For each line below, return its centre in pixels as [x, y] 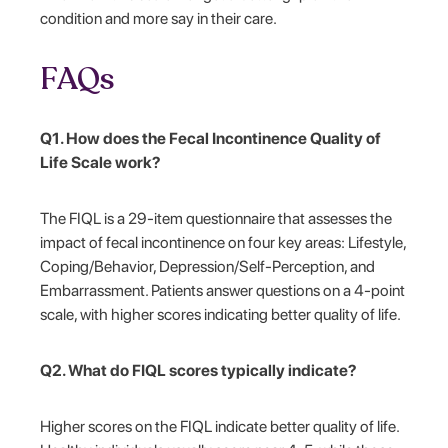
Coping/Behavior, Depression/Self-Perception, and [208, 266]
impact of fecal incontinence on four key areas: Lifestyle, [223, 242]
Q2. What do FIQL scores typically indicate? [199, 370]
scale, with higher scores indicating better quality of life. [221, 314]
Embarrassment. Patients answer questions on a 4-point [223, 290]
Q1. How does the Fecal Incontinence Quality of [211, 138]
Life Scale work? [101, 162]
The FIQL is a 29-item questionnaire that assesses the [216, 218]
